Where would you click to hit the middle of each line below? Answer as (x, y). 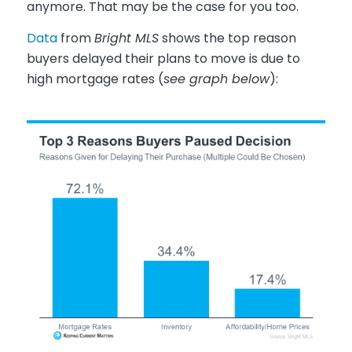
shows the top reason (227, 38)
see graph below (216, 79)
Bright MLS (126, 38)
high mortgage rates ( (95, 79)
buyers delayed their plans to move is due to (163, 58)
